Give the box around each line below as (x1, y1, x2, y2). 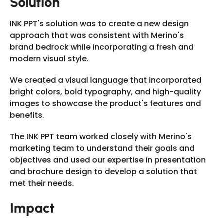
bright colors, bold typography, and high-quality (10, 86, 201, 97)
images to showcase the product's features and (10, 98, 201, 109)
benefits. (10, 109, 44, 121)
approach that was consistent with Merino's (10, 30, 184, 41)
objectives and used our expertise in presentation (10, 154, 206, 165)
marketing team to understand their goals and (10, 143, 195, 154)
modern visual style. (10, 53, 89, 64)
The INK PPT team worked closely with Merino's (10, 131, 192, 142)
